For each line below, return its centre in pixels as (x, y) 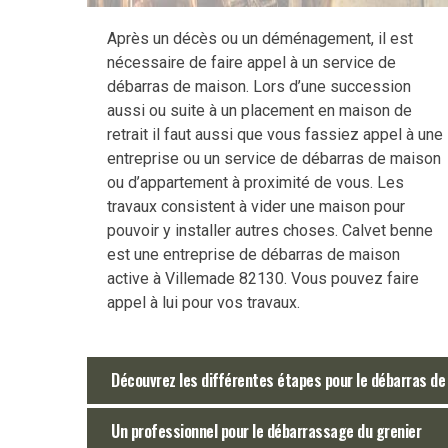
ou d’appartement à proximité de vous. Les (255, 182)
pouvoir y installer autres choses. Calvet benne (270, 230)
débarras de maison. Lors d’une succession (259, 86)
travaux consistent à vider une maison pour (256, 206)
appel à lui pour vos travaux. (203, 302)
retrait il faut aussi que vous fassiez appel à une (275, 134)
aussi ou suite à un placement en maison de (259, 110)
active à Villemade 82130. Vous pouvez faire (263, 278)
